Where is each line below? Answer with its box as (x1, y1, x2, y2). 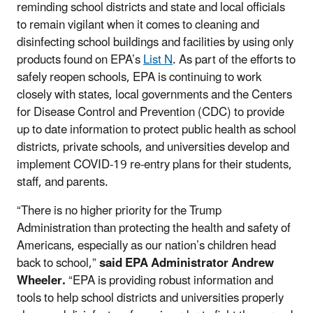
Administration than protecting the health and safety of (17, 215, 291, 241)
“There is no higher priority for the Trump (17, 198, 221, 224)
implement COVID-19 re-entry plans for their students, (17, 152, 292, 177)
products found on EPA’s (17, 47, 143, 73)
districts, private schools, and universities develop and (17, 134, 289, 160)
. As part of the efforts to (173, 47, 296, 73)
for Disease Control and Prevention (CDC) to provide (17, 99, 284, 125)
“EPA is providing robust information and (68, 268, 273, 293)
